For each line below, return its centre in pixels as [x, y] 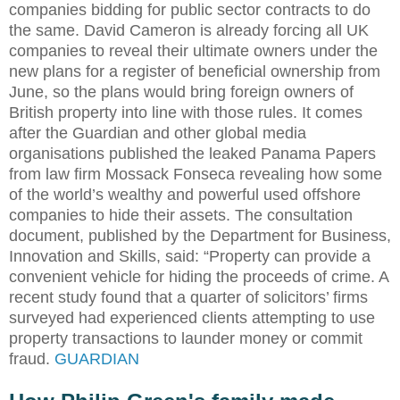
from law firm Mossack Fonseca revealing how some [196, 174]
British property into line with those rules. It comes [186, 112]
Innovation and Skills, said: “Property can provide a [190, 256]
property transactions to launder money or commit [186, 338]
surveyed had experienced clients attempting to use [192, 317]
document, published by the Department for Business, [200, 235]
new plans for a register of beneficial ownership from [195, 71]
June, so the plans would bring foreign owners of [181, 92]
